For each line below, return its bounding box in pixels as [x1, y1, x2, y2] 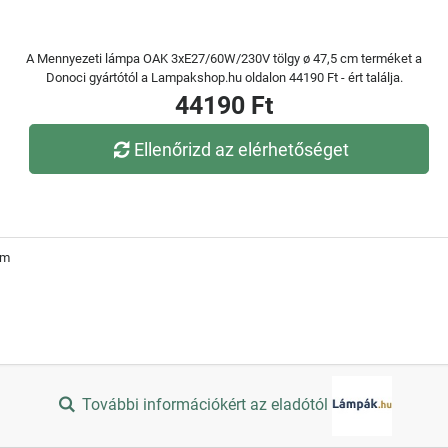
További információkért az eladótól [78, 395, 333, 415]
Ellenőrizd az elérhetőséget [134, 138, 350, 160]
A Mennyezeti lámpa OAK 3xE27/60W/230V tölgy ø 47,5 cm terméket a [26, 51, 422, 66]
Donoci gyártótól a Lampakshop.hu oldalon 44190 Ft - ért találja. [45, 70, 403, 85]
